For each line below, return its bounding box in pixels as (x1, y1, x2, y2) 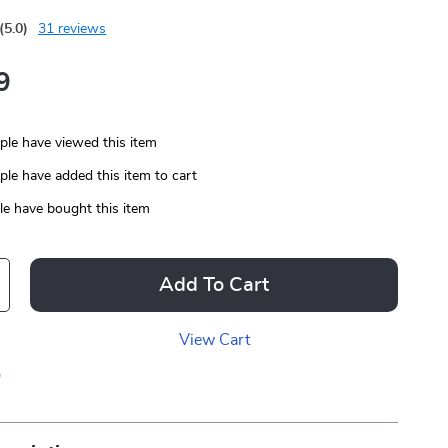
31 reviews (38, 22, 107, 36)
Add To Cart (159, 275, 270, 295)
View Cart (178, 332, 250, 348)
